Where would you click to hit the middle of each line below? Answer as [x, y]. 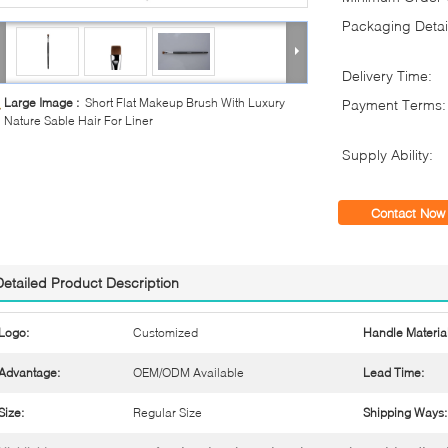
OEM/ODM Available [188, 372]
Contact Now [408, 213]
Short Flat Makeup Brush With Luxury [185, 102]
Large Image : [44, 102]
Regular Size [167, 412]
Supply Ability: [387, 154]
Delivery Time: [387, 75]
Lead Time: [393, 372]
